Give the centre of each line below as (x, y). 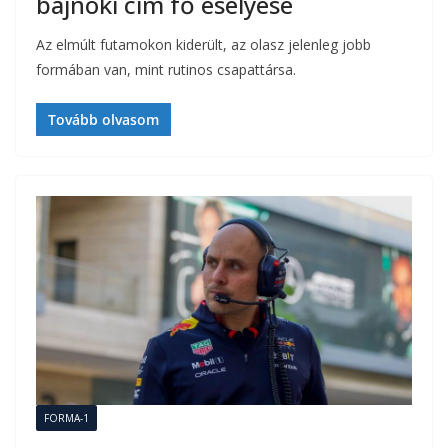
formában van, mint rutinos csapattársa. (166, 69)
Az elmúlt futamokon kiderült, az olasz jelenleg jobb (203, 44)
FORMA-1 (66, 417)
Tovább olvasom (103, 119)
